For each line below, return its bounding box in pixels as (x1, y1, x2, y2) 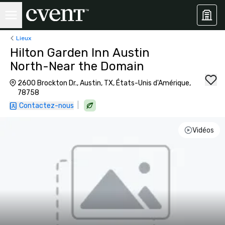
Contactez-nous (19, 101, 74, 110)
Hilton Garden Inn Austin (10, 46, 150, 60)
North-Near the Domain (10, 59, 144, 73)
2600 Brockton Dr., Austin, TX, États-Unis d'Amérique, (17, 79, 191, 87)
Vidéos (192, 126, 214, 135)
